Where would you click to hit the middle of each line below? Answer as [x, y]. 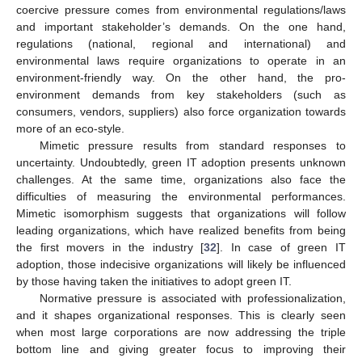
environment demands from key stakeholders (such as [181, 94]
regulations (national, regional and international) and [181, 43]
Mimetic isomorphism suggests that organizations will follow [181, 213]
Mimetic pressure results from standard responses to [192, 145]
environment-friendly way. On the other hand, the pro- [181, 77]
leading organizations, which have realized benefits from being [181, 230]
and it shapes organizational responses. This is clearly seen [181, 315]
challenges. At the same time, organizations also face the [181, 179]
